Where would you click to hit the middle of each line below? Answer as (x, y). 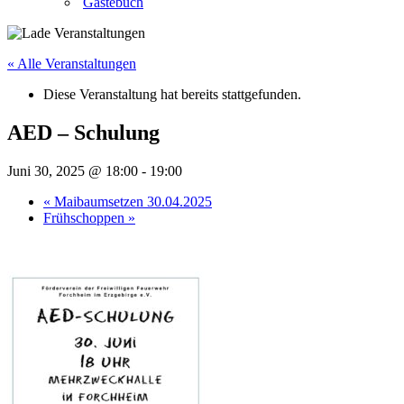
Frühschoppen (86, 217)
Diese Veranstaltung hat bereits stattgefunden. (172, 94)
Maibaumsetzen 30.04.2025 (131, 201)
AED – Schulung (83, 132)
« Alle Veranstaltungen (72, 64)
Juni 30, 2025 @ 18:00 (73, 170)
